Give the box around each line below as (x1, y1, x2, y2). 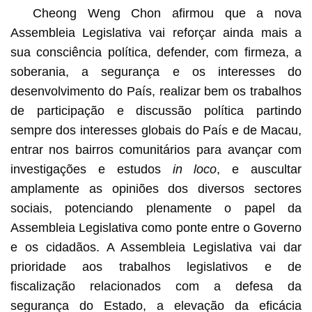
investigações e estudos (10, 162, 161, 176)
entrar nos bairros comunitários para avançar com (10, 142, 302, 157)
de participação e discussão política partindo (10, 103, 302, 118)
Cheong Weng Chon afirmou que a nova (32, 6, 302, 20)
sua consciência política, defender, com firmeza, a (10, 45, 302, 59)
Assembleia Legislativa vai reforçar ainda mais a (10, 25, 302, 40)
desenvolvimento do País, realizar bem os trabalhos (10, 84, 302, 98)
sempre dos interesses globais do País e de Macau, (10, 123, 302, 137)
